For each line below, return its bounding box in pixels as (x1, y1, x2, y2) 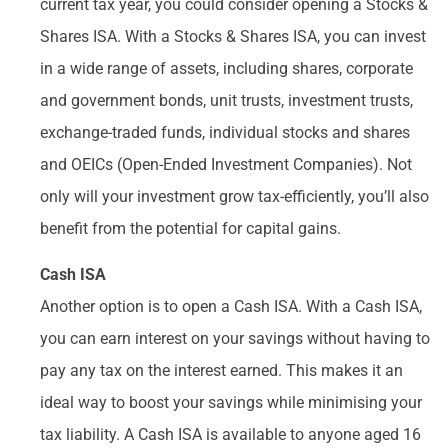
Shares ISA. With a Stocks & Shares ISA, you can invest (40, 26, 426, 46)
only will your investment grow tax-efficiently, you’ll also (40, 186, 429, 206)
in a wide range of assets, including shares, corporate (40, 58, 413, 78)
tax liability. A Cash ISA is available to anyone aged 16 (40, 425, 421, 445)
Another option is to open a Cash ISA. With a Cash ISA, (40, 297, 422, 317)
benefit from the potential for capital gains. (40, 218, 341, 238)
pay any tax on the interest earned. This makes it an (40, 361, 403, 381)
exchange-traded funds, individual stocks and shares (40, 122, 410, 142)
